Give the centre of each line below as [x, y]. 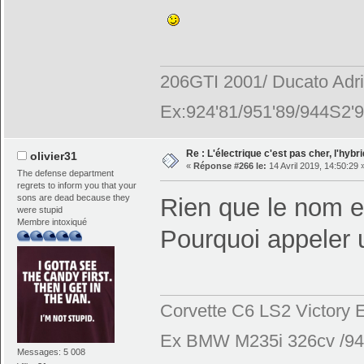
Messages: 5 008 [52, 352]
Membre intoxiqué [52, 221]
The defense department [66, 173]
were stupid [40, 209]
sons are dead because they [74, 197]
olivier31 [53, 156]
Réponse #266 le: [230, 166]
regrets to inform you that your [77, 185]
